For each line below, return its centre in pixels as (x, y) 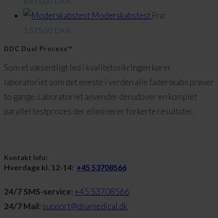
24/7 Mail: (22, 206)
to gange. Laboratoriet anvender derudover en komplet (100, 97)
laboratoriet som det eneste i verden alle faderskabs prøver (109, 82)
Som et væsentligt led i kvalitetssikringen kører (88, 68)
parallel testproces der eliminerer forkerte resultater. (99, 111)
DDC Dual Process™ (38, 48)
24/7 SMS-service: (39, 191)
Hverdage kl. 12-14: (40, 167)
